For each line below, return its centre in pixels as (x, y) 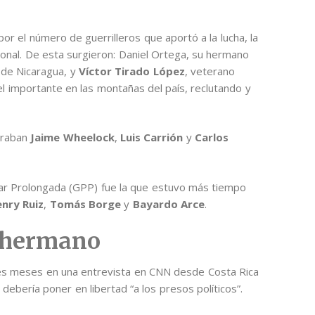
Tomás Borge (85, 204)
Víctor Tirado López (132, 71)
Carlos (211, 137)
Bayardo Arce (168, 204)
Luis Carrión (152, 137)
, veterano (210, 71)
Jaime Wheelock (72, 137)
